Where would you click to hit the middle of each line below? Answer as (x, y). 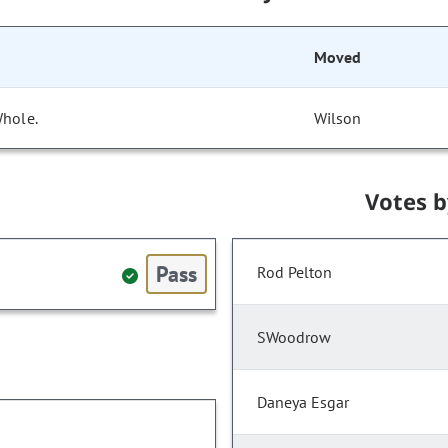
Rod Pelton (294, 272)
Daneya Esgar (303, 402)
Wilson (338, 118)
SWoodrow (294, 337)
